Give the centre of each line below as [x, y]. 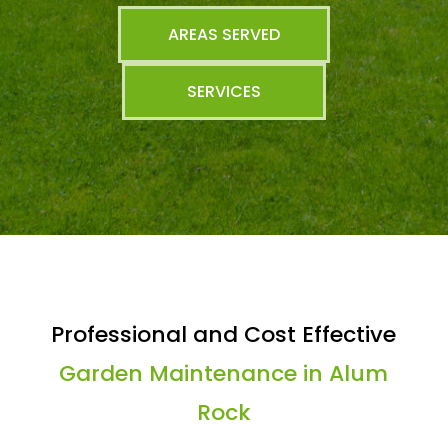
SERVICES [223, 91]
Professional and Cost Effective [224, 334]
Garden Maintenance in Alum [224, 373]
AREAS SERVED [223, 34]
